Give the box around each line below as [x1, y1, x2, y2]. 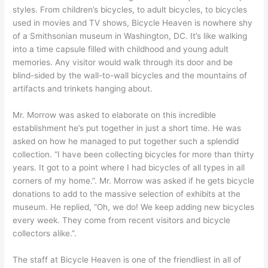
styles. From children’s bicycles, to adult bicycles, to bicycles [13, 5, 248, 15]
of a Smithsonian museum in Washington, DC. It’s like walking [13, 31, 248, 41]
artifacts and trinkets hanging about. [13, 84, 153, 94]
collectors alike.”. [13, 229, 77, 239]
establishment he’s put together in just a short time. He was [13, 123, 242, 133]
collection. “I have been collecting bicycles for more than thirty [13, 150, 255, 160]
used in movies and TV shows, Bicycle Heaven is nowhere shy [13, 18, 253, 28]
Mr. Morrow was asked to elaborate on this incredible [13, 110, 217, 120]
